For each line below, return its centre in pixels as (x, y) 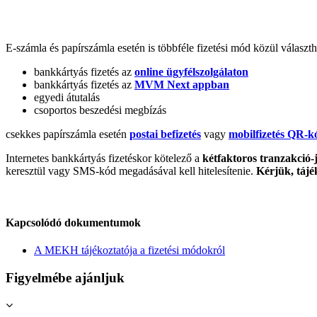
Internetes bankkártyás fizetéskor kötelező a (104, 158)
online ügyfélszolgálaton (191, 71)
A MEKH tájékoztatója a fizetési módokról (129, 250)
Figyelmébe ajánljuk (65, 277)
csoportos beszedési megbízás (100, 110)
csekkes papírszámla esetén (68, 134)
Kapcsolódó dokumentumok (73, 222)
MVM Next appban (182, 84)
